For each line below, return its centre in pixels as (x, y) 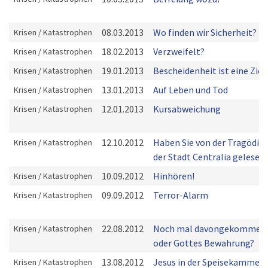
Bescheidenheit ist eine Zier (210, 71)
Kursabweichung (187, 109)
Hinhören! (174, 176)
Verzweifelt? (179, 51)
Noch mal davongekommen (210, 229)
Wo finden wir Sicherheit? (205, 32)
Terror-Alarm (181, 195)
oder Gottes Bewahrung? (204, 243)
